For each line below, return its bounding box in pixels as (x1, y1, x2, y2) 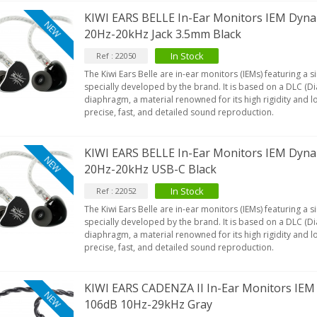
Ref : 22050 (96, 50, 137, 61)
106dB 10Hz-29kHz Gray (84, 296, 213, 312)
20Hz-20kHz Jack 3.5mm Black (84, 26, 242, 42)
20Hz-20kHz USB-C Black (84, 161, 217, 177)
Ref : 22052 (96, 185, 137, 196)
